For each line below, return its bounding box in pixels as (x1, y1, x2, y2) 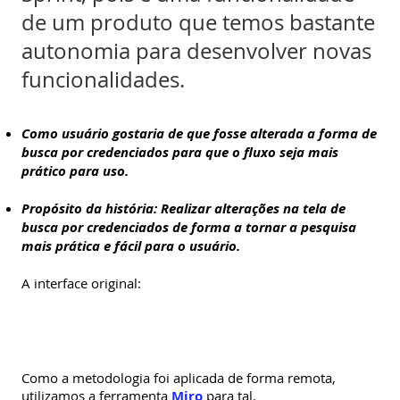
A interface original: (21, 273, 141, 292)
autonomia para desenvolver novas (21, 36, 371, 65)
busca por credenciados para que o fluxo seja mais (21, 142, 338, 162)
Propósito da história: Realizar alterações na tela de (21, 198, 346, 218)
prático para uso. (21, 161, 129, 180)
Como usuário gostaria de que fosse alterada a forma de (21, 123, 377, 143)
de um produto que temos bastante (21, 7, 375, 37)
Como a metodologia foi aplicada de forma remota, (21, 368, 336, 387)
